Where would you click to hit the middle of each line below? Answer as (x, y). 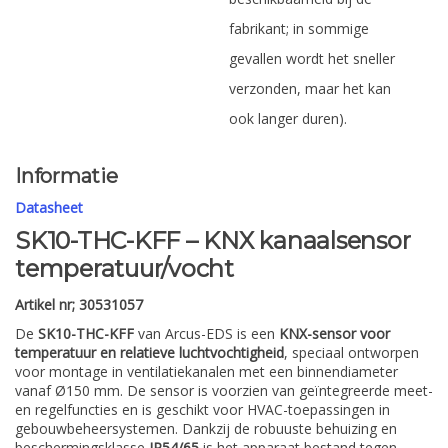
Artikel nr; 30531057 (79, 304)
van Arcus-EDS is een (206, 333)
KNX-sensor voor (334, 333)
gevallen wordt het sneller (312, 58)
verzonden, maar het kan (310, 88)
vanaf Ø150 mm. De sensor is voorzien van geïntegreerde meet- (224, 390)
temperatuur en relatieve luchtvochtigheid (149, 352)
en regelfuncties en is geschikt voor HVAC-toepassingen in (202, 409)
